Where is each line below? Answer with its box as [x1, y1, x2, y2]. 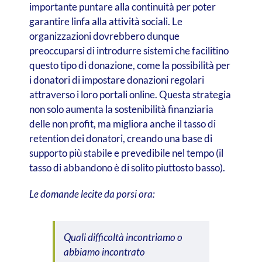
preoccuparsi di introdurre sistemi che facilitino [29, 44, 229, 57]
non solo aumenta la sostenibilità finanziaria [29, 102, 213, 115]
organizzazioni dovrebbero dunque [29, 29, 180, 42]
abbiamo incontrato [63, 245, 145, 258]
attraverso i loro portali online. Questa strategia [29, 88, 231, 101]
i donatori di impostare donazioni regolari [29, 73, 204, 86]
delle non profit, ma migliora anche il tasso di [29, 117, 216, 130]
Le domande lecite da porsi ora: [29, 187, 155, 200]
